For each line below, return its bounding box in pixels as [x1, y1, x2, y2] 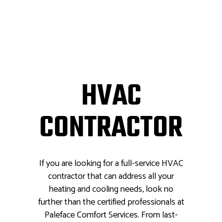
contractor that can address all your [48, 169, 174, 184]
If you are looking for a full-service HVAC [39, 156, 183, 171]
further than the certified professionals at [38, 195, 184, 210]
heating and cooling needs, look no [49, 182, 173, 197]
